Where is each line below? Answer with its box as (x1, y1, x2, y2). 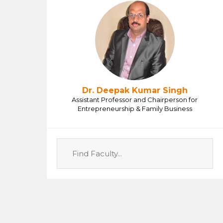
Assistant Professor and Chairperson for (72, 95, 198, 104)
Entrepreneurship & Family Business (77, 104, 192, 112)
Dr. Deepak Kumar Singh (82, 85, 188, 95)
